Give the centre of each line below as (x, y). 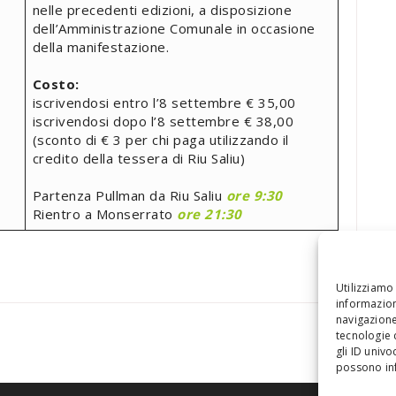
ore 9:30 (254, 195)
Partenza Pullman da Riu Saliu (129, 195)
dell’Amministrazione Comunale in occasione (174, 28)
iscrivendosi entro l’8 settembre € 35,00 (164, 102)
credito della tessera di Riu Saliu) (138, 158)
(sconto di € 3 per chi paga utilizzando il (160, 139)
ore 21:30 (209, 213)
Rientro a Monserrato (104, 213)
